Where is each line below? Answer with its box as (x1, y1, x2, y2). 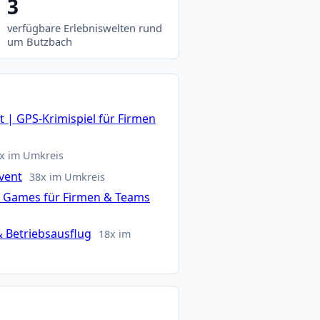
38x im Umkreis (29, 169, 106, 184)
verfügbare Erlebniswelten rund (6, 20, 162, 35)
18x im (99, 226, 131, 241)
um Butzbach (6, 34, 72, 49)
